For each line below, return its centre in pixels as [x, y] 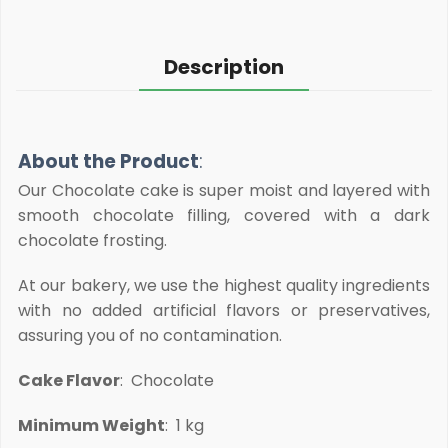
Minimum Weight [91, 425]
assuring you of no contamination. [150, 335]
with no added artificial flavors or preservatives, [224, 310]
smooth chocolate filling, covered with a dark [224, 215]
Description [224, 66]
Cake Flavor [69, 380]
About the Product [108, 161]
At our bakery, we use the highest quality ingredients [224, 285]
